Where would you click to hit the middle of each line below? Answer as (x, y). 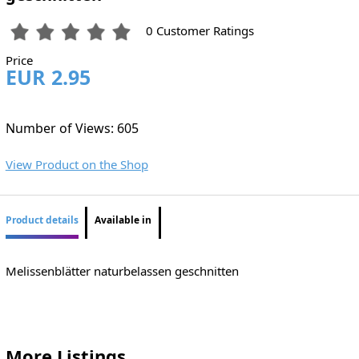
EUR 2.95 (48, 77)
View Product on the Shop (77, 165)
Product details (42, 220)
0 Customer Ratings (200, 31)
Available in (123, 220)
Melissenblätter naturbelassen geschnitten (122, 270)
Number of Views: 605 (72, 128)
